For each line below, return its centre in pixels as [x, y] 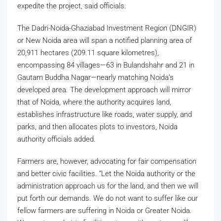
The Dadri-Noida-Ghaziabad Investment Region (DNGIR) [107, 28]
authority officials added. [57, 139]
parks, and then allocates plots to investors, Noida [97, 127]
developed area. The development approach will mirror [104, 90]
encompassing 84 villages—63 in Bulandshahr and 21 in [106, 65]
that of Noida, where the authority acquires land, [94, 102]
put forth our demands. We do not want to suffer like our [108, 198]
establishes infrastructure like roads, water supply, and [105, 114]
